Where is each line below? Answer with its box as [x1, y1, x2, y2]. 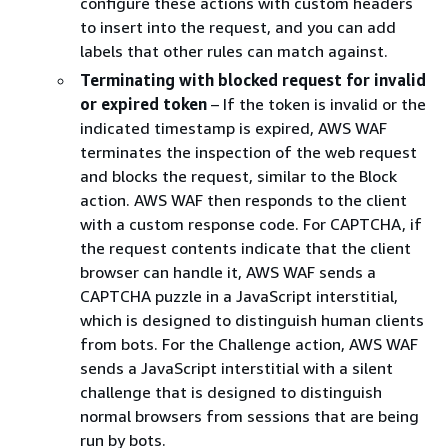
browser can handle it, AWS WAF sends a [80, 261, 376, 282]
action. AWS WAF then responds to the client [80, 189, 407, 210]
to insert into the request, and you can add [80, 16, 396, 37]
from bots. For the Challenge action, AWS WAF [80, 333, 418, 354]
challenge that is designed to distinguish [80, 381, 382, 402]
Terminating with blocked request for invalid [80, 69, 426, 90]
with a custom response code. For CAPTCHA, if [80, 213, 422, 234]
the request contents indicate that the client [80, 237, 411, 258]
